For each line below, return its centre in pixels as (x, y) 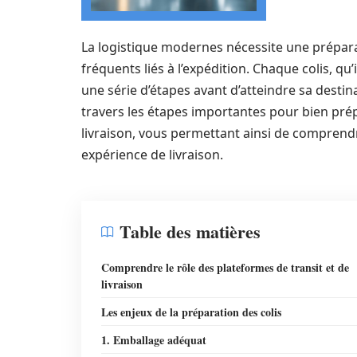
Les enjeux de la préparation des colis (191, 312)
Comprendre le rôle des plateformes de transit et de (225, 267)
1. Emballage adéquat (154, 340)
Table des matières (190, 231)
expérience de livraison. (152, 155)
